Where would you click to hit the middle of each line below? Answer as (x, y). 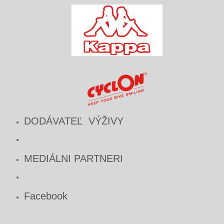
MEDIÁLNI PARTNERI (73, 158)
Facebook (46, 196)
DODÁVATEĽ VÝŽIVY (74, 121)
